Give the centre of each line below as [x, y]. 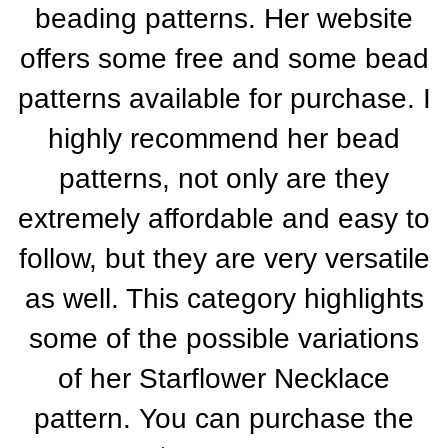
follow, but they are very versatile [224, 258]
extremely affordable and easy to [224, 218]
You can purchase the [276, 418]
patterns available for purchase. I [224, 98]
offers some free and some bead [224, 58]
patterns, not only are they [224, 178]
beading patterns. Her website [224, 18]
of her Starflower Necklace [224, 378]
